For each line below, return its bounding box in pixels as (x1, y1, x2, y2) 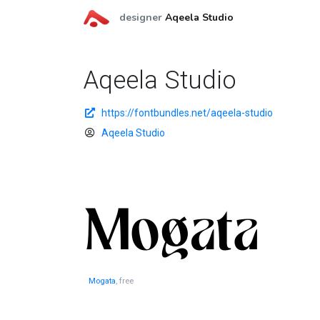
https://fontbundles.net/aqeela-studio (101, 107, 273, 119)
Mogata (89, 276, 116, 286)
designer (119, 11, 165, 24)
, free (116, 276, 134, 286)
